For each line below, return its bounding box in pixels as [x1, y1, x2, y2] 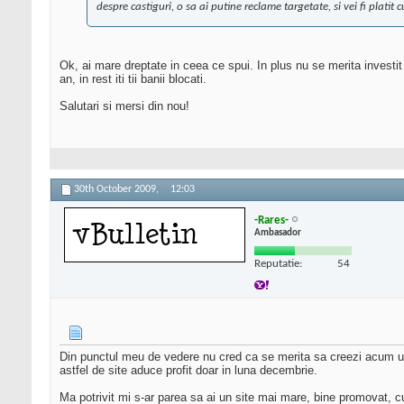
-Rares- [254, 214, 289, 226]
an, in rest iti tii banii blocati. [60, 72, 207, 87]
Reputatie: [254, 257, 302, 270]
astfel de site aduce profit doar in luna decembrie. [60, 363, 317, 378]
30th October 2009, [74, 184, 161, 196]
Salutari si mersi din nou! [60, 99, 189, 114]
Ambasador [254, 227, 301, 238]
